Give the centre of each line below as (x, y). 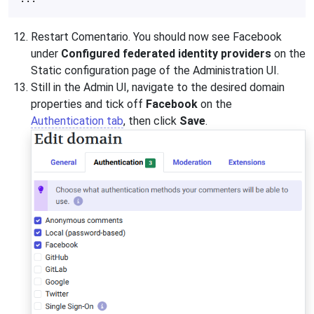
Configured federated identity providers (166, 53)
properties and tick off (88, 104)
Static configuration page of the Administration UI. (155, 70)
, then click (151, 121)
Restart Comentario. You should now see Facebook (156, 36)
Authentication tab (77, 121)
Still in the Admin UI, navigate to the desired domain (158, 87)
